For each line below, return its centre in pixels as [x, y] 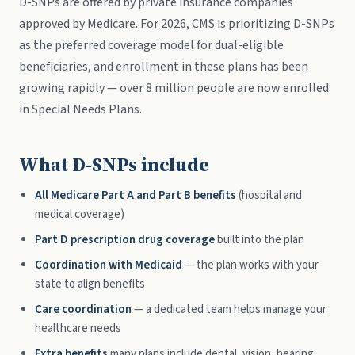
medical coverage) [80, 214]
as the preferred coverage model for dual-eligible [151, 45]
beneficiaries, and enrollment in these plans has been [164, 67]
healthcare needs [78, 328]
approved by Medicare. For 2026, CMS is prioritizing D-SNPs [177, 24]
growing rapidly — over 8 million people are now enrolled [174, 88]
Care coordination [83, 309]
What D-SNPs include [114, 164]
